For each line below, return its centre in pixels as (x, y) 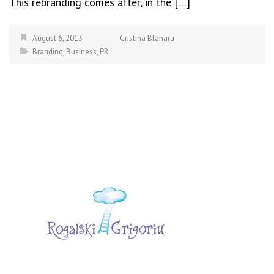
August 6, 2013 (57, 38)
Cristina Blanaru (147, 38)
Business (81, 51)
